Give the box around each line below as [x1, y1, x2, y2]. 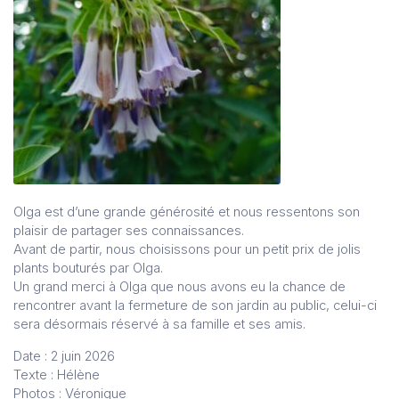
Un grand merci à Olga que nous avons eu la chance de [13, 278, 346, 295]
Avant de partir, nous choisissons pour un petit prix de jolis [13, 240, 361, 257]
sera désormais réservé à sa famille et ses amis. [13, 315, 305, 332]
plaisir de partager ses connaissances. [13, 222, 244, 239]
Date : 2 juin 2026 [13, 347, 115, 364]
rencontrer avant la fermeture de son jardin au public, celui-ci [13, 297, 377, 313]
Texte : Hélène [13, 366, 100, 383]
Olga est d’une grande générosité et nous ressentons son [13, 203, 360, 220]
